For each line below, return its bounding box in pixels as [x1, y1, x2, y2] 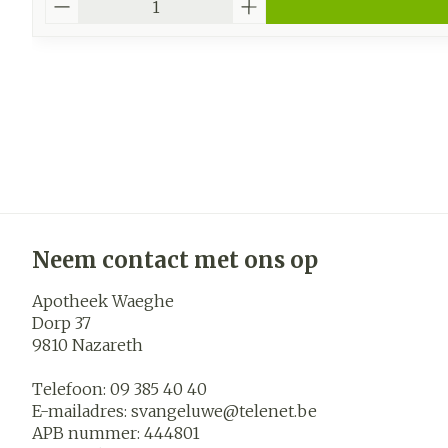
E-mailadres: [32, 401, 131, 421]
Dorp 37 [32, 313, 91, 333]
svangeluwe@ [131, 401, 239, 421]
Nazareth [72, 335, 143, 355]
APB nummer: [32, 423, 144, 443]
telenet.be [239, 401, 317, 421]
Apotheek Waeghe [32, 291, 174, 311]
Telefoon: [32, 379, 110, 399]
